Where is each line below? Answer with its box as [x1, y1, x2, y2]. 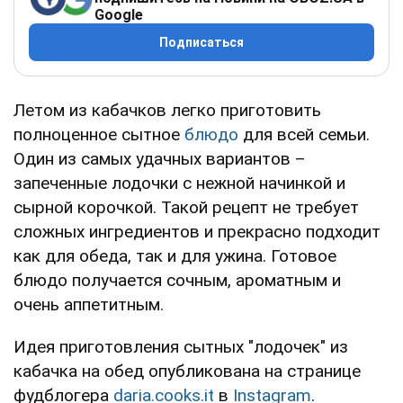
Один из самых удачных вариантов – [13, 148, 306, 170]
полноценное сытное [13, 124, 184, 146]
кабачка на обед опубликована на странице [13, 361, 361, 382]
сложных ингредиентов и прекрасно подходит [13, 221, 381, 243]
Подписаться [159, 35, 244, 50]
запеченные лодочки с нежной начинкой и [13, 173, 345, 194]
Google [94, 6, 143, 24]
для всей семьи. [238, 124, 370, 146]
